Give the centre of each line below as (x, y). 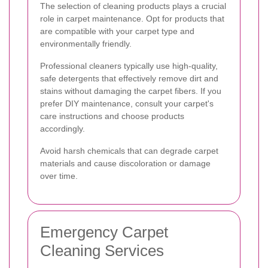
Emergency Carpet (104, 232)
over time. (59, 176)
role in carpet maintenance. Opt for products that (132, 18)
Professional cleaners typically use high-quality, (129, 66)
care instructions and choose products (112, 116)
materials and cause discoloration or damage (125, 163)
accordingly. (63, 128)
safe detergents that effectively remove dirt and (129, 78)
